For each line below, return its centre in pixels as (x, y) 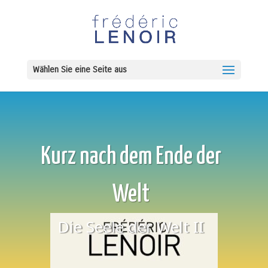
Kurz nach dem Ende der (131, 157)
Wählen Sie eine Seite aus (80, 70)
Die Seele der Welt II (131, 227)
